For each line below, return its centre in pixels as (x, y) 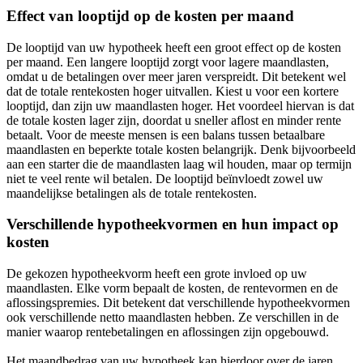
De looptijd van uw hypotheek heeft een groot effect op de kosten (174, 47)
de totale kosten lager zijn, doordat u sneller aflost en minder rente (174, 120)
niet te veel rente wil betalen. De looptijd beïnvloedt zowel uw (165, 178)
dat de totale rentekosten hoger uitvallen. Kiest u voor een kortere (173, 91)
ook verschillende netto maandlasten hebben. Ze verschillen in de (173, 318)
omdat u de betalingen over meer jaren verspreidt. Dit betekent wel (176, 76)
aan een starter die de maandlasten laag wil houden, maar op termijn (179, 164)
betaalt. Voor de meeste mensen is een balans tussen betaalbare (166, 135)
